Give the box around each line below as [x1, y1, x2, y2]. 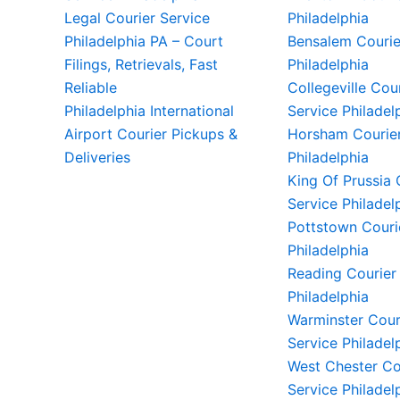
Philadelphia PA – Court [64, 32, 223, 50]
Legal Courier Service [64, 9, 210, 27]
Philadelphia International [64, 102, 234, 120]
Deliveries [64, 148, 130, 166]
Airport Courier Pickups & [64, 125, 237, 143]
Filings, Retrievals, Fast [64, 55, 218, 73]
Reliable [64, 79, 117, 96]
